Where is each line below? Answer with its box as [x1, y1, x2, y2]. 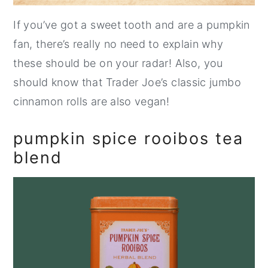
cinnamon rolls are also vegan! [13, 95, 173, 108]
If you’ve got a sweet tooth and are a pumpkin [13, 19, 250, 32]
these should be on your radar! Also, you [13, 57, 223, 70]
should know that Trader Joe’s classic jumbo [13, 76, 241, 89]
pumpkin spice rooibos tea [13, 129, 244, 149]
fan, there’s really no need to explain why [13, 38, 224, 51]
